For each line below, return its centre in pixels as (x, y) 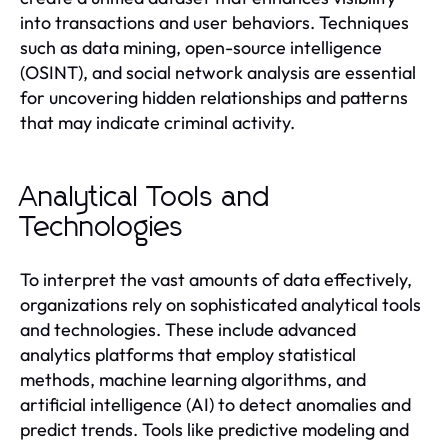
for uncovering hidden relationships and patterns (214, 97)
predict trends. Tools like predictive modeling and (214, 429)
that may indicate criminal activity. (157, 122)
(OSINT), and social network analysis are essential (218, 72)
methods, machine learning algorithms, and (193, 379)
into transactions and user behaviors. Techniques (214, 22)
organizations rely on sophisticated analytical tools (220, 304)
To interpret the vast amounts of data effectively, (216, 279)
